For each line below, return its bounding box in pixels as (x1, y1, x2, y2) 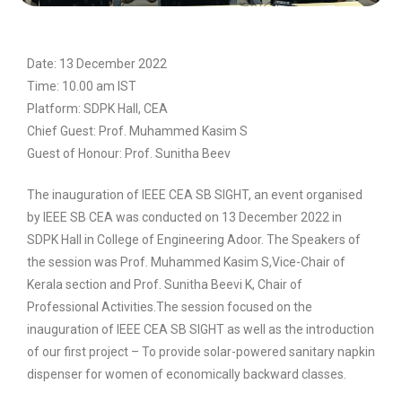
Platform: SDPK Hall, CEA (27, 101, 168, 116)
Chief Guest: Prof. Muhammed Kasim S (27, 124, 248, 138)
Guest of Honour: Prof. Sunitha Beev (27, 146, 231, 161)
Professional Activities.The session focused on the (27, 300, 315, 314)
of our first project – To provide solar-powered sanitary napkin (27, 345, 375, 359)
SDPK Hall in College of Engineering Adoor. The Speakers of (27, 232, 361, 247)
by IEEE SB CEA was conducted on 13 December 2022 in (27, 210, 342, 224)
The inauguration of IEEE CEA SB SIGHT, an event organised (27, 188, 363, 202)
